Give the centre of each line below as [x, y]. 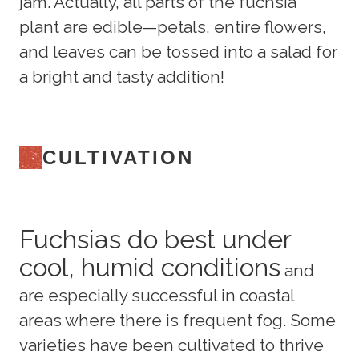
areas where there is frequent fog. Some [177, 320]
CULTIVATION [118, 157]
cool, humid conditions [150, 267]
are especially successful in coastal [157, 295]
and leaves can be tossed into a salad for [178, 51]
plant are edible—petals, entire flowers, [173, 26]
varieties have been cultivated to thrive [171, 345]
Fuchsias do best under [155, 239]
